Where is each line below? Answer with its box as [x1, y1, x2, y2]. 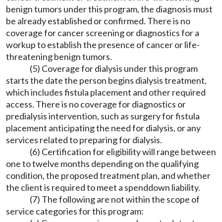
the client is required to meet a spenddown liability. [6, 182, 200, 193]
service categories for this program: [6, 206, 144, 217]
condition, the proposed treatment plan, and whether [6, 170, 211, 181]
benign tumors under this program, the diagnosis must [6, 3, 213, 14]
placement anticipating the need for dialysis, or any [6, 122, 201, 133]
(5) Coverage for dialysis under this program [30, 63, 198, 74]
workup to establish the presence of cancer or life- [6, 39, 200, 50]
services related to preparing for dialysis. [6, 134, 162, 145]
